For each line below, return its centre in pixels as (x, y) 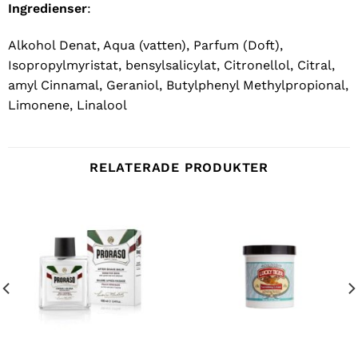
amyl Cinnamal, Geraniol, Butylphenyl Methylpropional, (178, 85)
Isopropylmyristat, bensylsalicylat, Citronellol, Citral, (171, 65)
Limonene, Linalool (67, 105)
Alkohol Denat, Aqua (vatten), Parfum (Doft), (145, 45)
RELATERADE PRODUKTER (179, 167)
